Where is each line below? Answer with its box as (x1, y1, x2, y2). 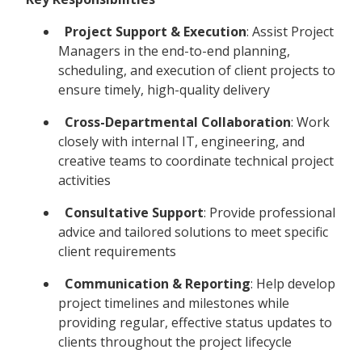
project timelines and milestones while (58, 293, 289, 312)
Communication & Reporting (65, 274, 250, 293)
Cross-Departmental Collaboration (65, 112, 291, 131)
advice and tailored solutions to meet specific (58, 222, 328, 241)
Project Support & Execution (65, 22, 246, 40)
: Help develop (250, 274, 335, 293)
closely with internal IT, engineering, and (58, 132, 305, 150)
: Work (291, 112, 330, 131)
